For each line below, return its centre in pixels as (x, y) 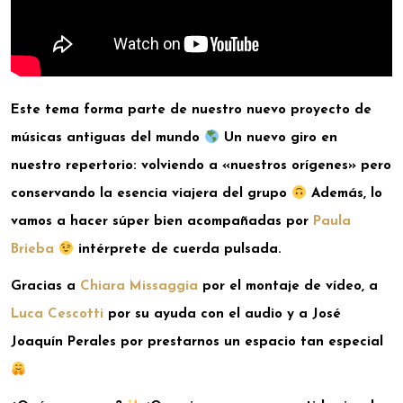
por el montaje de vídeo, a (288, 287)
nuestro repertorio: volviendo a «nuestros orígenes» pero (201, 166)
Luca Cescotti (57, 315)
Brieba (32, 250)
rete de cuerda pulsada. (201, 250)
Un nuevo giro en (279, 138)
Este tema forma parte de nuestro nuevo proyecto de (191, 110)
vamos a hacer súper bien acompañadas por (162, 222)
